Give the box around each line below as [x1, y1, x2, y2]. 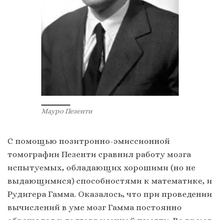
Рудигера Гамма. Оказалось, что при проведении [7, 189, 212, 199]
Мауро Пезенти [41, 107, 92, 115]
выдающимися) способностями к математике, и [7, 175, 212, 186]
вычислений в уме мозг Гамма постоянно [7, 202, 182, 212]
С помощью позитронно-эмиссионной [7, 136, 170, 146]
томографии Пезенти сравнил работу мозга [7, 149, 191, 159]
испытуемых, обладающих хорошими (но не [7, 162, 195, 172]
